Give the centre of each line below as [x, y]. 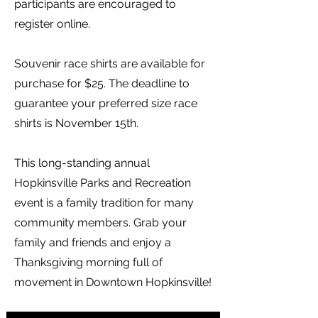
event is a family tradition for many [104, 203]
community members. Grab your [100, 223]
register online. [52, 24]
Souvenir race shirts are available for [110, 64]
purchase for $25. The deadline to [102, 83]
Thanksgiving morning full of [88, 262]
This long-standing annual [82, 163]
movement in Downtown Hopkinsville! [113, 282]
